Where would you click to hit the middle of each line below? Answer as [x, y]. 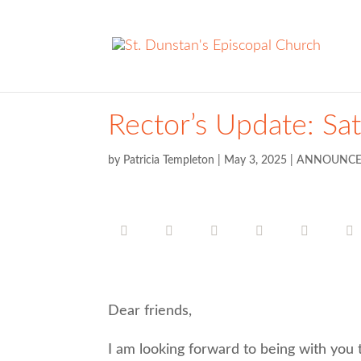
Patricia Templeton [169, 160]
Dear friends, [150, 311]
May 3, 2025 [256, 160]
